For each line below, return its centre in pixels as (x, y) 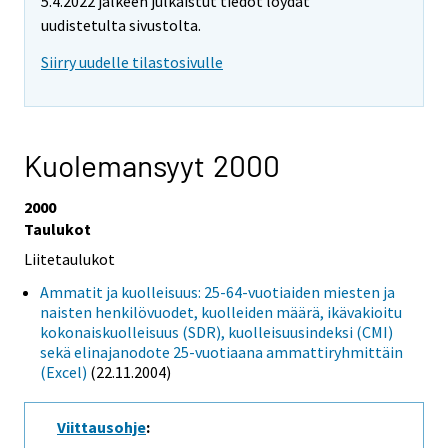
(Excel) (63, 372)
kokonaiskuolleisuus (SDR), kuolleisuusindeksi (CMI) (216, 332)
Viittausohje (101, 426)
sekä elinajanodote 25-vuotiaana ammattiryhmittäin (221, 352)
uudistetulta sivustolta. (121, 25)
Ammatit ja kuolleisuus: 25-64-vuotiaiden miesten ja (217, 292)
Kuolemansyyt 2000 (152, 164)
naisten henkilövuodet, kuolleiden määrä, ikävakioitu (221, 312)
